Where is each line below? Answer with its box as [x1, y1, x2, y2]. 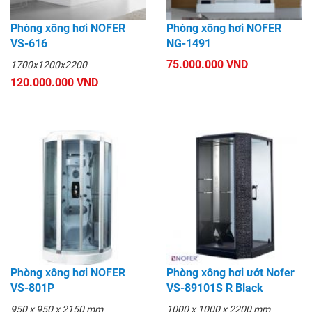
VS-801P [10, 281, 54, 295]
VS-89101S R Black [166, 281, 263, 295]
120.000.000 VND [10, 76, 98, 90]
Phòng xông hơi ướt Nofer [166, 266, 295, 280]
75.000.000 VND [166, 58, 248, 72]
